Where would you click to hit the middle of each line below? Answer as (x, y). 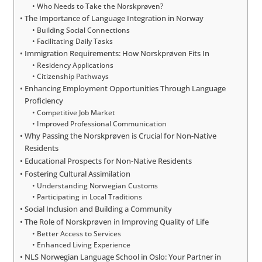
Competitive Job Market (76, 112)
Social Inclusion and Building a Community (99, 208)
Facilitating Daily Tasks (75, 41)
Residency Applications (75, 65)
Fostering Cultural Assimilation (78, 173)
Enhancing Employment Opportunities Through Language (125, 88)
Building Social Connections (83, 30)
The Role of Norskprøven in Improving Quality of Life (117, 221)
